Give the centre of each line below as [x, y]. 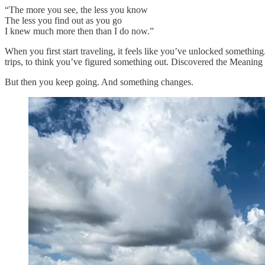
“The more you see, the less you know [76, 9]
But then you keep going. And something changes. [99, 82]
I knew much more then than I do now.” [79, 31]
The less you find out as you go [63, 20]
